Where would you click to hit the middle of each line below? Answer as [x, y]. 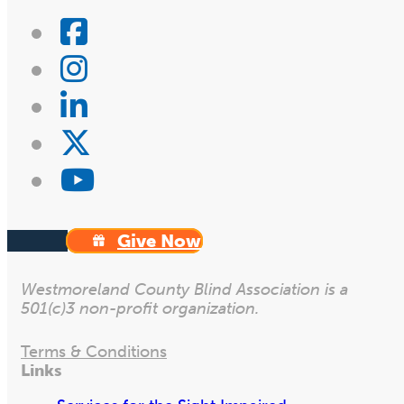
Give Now [159, 241]
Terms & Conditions [94, 352]
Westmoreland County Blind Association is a [187, 290]
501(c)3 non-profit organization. [140, 309]
